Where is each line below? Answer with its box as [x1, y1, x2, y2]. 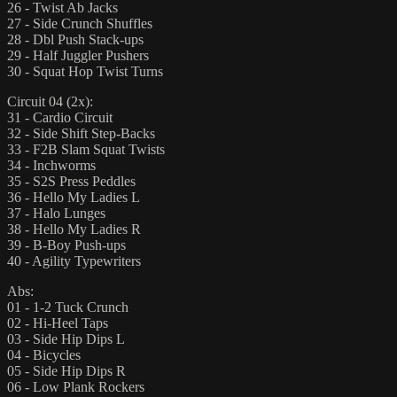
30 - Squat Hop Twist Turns [7, 63, 163, 79]
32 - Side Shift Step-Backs [7, 125, 155, 141]
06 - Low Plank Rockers [7, 378, 144, 394]
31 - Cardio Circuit [7, 109, 113, 125]
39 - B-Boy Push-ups [7, 237, 126, 253]
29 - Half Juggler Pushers [7, 47, 149, 63]
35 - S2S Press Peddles [7, 173, 136, 189]
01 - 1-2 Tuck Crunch [7, 299, 128, 315]
